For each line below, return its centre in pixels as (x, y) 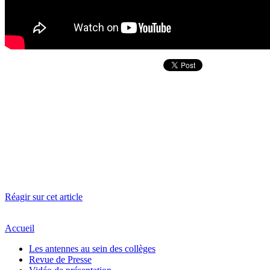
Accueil (20, 228)
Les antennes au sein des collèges (92, 249)
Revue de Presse (60, 259)
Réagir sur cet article (44, 197)
